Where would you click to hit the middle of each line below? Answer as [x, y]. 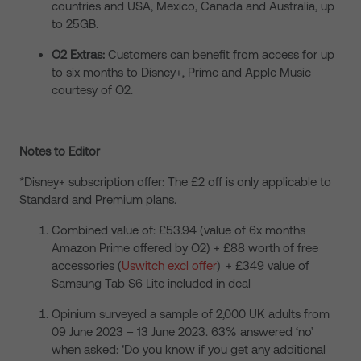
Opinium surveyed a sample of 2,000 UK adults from [191, 314]
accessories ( [87, 266]
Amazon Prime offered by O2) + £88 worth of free [185, 248]
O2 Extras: [78, 54]
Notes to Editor [60, 151]
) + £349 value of [263, 266]
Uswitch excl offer [169, 266]
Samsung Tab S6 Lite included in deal [151, 283]
